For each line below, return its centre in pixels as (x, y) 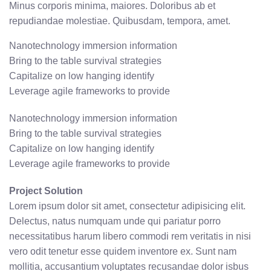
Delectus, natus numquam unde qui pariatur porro (115, 221)
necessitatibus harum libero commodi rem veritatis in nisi (130, 237)
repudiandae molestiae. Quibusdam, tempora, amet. (120, 21)
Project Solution (46, 191)
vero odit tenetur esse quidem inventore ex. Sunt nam (123, 252)
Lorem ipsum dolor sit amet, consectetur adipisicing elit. (127, 206)
